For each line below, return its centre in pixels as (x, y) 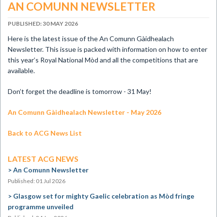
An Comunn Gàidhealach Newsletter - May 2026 (85, 112)
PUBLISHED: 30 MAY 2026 (43, 23)
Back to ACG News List (45, 133)
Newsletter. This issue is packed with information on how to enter (108, 49)
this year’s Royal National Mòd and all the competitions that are (103, 60)
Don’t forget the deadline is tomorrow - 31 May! (80, 91)
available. (21, 70)
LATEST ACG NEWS (43, 159)
